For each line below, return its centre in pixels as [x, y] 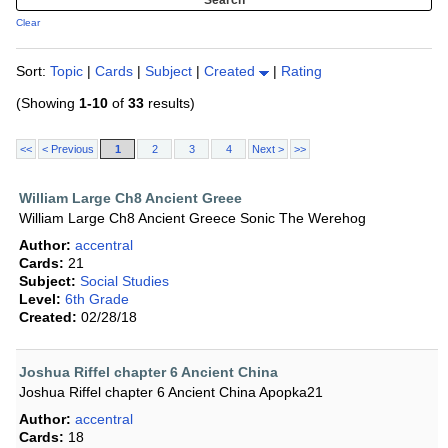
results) [169, 103]
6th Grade [97, 299]
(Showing [47, 103]
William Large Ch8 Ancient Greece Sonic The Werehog [192, 218]
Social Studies [124, 281]
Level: [40, 299]
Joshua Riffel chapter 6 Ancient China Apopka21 [171, 392]
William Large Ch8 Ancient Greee [130, 198]
